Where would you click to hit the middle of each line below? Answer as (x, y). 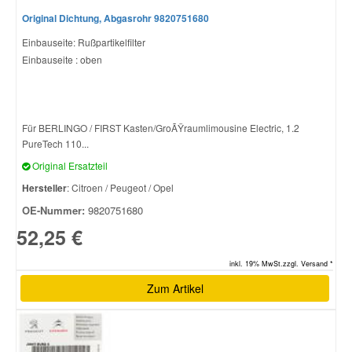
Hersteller (44, 188)
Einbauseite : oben (62, 60)
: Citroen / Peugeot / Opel (120, 188)
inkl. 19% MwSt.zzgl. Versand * (281, 263)
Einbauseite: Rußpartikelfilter (84, 42)
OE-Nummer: (53, 211)
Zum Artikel (175, 288)
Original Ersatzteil (69, 166)
